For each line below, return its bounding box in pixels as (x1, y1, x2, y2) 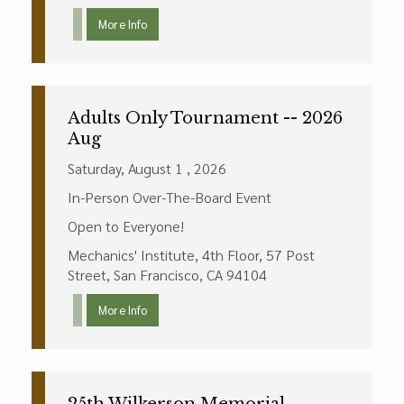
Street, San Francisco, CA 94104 (68, 265, 267, 284)
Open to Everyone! (68, 216, 184, 235)
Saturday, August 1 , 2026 (68, 159, 226, 178)
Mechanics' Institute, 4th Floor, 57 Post (68, 245, 315, 264)
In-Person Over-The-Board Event (68, 188, 271, 207)
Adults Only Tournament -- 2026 (68, 108, 343, 128)
